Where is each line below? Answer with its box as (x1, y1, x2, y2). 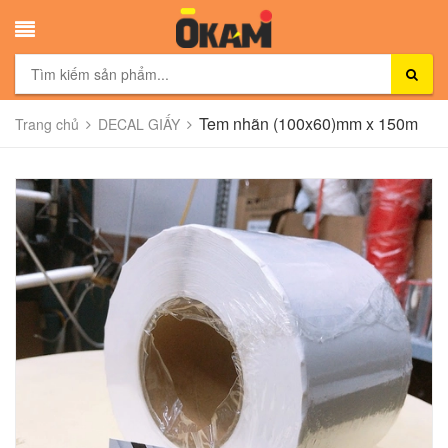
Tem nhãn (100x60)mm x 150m (199, 111, 418, 135)
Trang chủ (15, 113, 79, 134)
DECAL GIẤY (98, 113, 180, 134)
